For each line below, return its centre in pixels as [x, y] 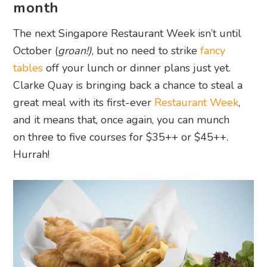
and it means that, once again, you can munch [122, 120]
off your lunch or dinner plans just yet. [137, 68]
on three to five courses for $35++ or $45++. [121, 137]
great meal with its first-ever [84, 103]
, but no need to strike [146, 51]
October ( [36, 51]
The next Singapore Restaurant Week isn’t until [128, 34]
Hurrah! [33, 155]
